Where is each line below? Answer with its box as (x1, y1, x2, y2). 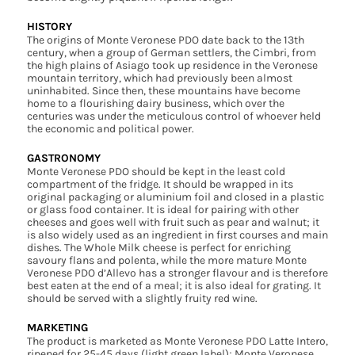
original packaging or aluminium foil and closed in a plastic (26, 190, 324, 204)
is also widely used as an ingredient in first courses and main (26, 228, 328, 242)
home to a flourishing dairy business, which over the (26, 97, 284, 111)
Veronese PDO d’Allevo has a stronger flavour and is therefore (26, 266, 328, 281)
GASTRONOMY (26, 151, 101, 166)
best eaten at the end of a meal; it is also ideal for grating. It (26, 279, 321, 293)
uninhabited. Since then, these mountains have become (26, 84, 300, 98)
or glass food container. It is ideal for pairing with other (26, 203, 299, 217)
